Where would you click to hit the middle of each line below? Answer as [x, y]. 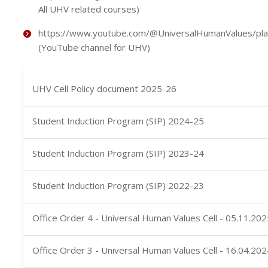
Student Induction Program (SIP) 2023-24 [118, 153]
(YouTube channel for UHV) [94, 47]
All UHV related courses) [89, 9]
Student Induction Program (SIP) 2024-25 [118, 121]
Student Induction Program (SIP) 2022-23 [118, 185]
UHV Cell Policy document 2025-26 [104, 89]
